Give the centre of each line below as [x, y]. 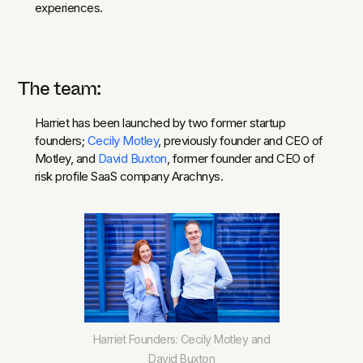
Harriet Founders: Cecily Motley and [181, 339]
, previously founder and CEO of [241, 140]
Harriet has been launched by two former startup [160, 122]
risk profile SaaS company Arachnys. [129, 176]
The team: [60, 88]
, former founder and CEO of [241, 158]
